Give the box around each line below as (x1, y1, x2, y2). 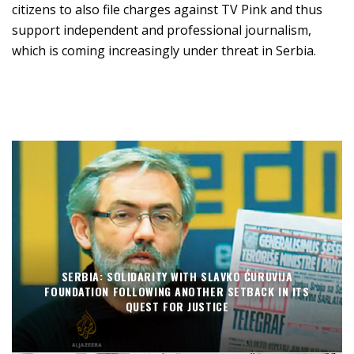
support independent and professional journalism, (12, 21, 311, 40)
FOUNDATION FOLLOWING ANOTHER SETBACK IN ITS (44, 282, 310, 299)
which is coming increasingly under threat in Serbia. (12, 42, 316, 60)
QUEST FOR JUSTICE (125, 297, 229, 314)
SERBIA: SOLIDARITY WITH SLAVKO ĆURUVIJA (61, 267, 293, 284)
